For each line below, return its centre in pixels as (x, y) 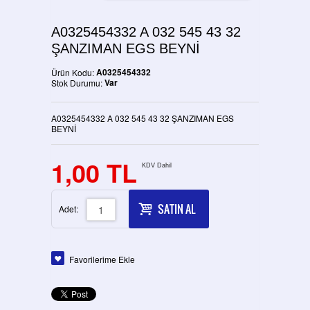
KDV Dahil (157, 165)
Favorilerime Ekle (102, 259)
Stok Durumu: (77, 82)
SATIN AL (176, 209)
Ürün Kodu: (74, 72)
